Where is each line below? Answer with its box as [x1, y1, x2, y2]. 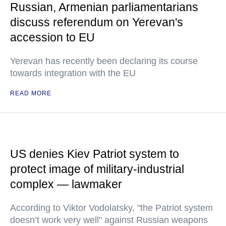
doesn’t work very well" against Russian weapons [10, 215, 208, 225]
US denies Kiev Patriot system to [10, 147, 179, 160]
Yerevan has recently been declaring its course [10, 56, 198, 66]
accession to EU [10, 31, 95, 44]
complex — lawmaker [10, 178, 122, 191]
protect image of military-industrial [10, 162, 184, 176]
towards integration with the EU [10, 68, 136, 78]
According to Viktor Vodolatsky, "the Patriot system [10, 203, 213, 213]
